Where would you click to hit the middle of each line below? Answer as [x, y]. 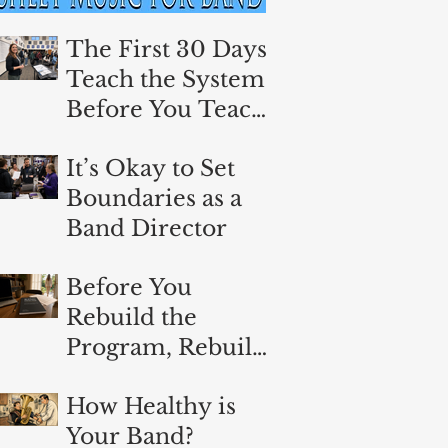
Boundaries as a [154, 198]
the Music [121, 139]
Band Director [146, 228]
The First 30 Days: [169, 49]
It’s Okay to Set [150, 168]
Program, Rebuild [166, 347]
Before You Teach [166, 109]
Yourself [112, 377]
